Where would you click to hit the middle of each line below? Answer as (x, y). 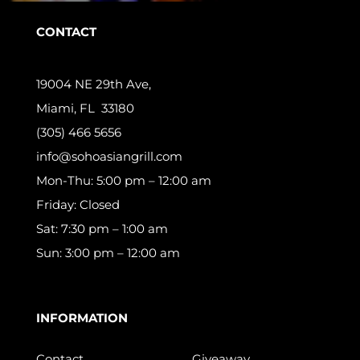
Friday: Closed (78, 205)
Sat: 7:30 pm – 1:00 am (102, 229)
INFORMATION (82, 318)
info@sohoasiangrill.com (109, 157)
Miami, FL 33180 (85, 108)
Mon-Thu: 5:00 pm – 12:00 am (123, 181)
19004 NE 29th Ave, (93, 84)
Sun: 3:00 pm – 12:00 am (109, 253)
